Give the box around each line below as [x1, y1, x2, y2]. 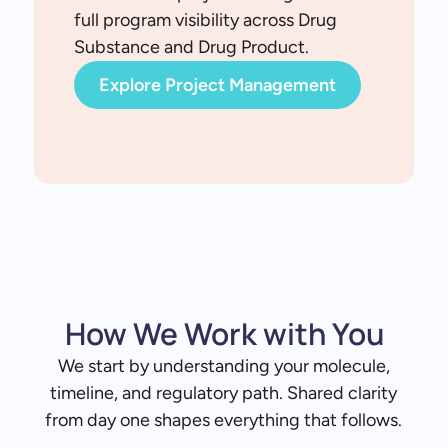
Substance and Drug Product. [73, 36, 309, 58]
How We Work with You [64, 313, 384, 354]
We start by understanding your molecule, [57, 355, 390, 377]
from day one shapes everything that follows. [45, 409, 403, 431]
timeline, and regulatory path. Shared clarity [50, 382, 398, 404]
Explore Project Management [98, 74, 336, 96]
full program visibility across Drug [73, 9, 337, 31]
